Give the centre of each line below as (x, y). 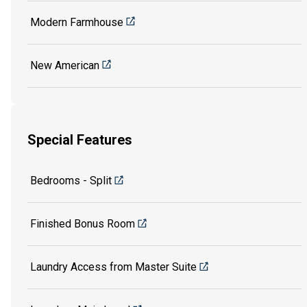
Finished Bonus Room (83, 223)
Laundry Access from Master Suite (113, 267)
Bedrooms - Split (71, 180)
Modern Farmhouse (77, 22)
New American (65, 65)
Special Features (80, 140)
